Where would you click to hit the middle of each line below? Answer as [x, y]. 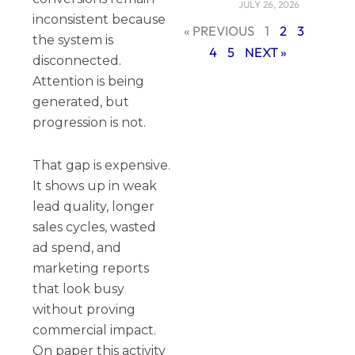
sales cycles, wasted [95, 227]
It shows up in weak [95, 185]
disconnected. [77, 60]
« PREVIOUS [219, 31]
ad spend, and [77, 247]
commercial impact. [95, 330]
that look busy [79, 288]
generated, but [81, 101]
